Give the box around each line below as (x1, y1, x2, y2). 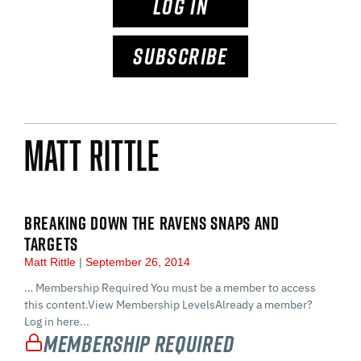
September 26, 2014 (82, 255, 190, 268)
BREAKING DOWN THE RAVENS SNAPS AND (24, 210, 280, 235)
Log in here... (24, 313, 89, 329)
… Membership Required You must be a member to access (24, 280, 316, 295)
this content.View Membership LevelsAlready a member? (24, 297, 313, 312)
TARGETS (24, 231, 78, 256)
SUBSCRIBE (133, 40, 228, 73)
